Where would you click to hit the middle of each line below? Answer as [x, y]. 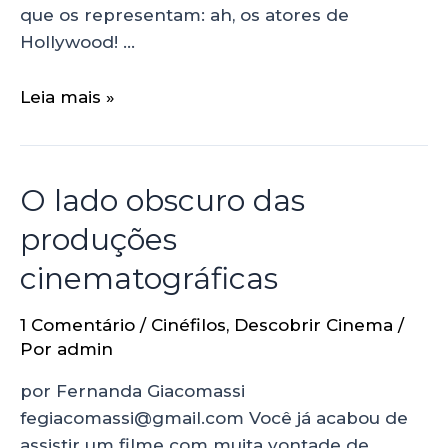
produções [98, 239]
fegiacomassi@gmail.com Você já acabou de [214, 417]
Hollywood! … [77, 42]
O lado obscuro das [162, 200]
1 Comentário [77, 324]
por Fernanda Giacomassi [132, 390]
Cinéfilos [188, 324]
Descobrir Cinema [313, 324]
